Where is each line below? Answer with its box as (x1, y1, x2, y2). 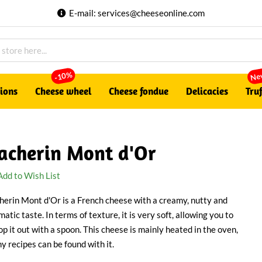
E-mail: (68, 8, 98, 18)
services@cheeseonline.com (97, 8, 205, 18)
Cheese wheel (35, 85, 91, 97)
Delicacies (186, 85, 228, 97)
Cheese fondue (109, 85, 168, 97)
